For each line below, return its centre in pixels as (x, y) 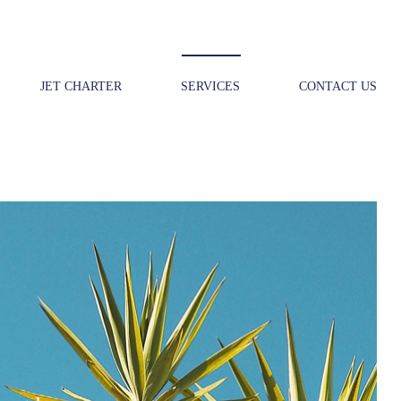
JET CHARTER (81, 86)
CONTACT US (338, 86)
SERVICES (210, 86)
